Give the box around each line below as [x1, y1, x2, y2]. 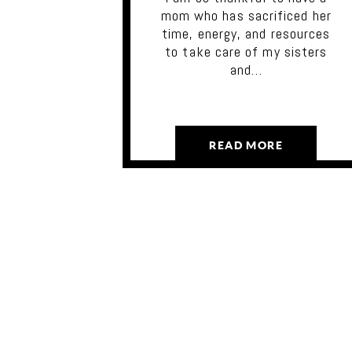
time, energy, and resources [162, 24, 331, 42]
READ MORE [209, 139, 284, 152]
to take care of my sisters [165, 42, 328, 60]
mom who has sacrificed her [160, 5, 332, 24]
